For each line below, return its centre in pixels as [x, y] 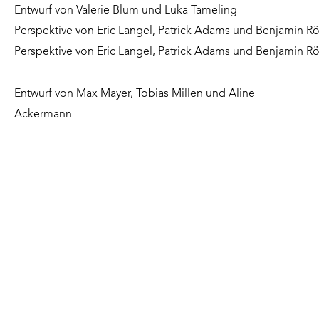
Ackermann [43, 114]
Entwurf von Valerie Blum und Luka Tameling [126, 11]
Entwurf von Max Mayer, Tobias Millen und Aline [135, 94]
